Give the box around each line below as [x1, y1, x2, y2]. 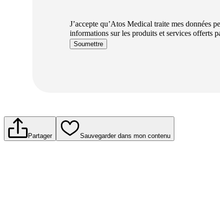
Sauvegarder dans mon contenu [80, 132, 170, 139]
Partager [27, 132, 52, 139]
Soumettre [73, 40, 103, 48]
